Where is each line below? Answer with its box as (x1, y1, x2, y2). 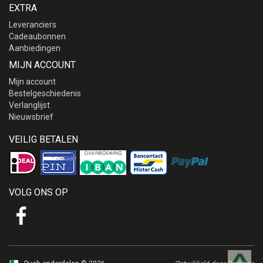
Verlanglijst (9, 100, 50, 110)
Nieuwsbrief (9, 112, 53, 122)
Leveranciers (9, 20, 56, 30)
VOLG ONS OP (9, 187, 68, 198)
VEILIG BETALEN (9, 134, 78, 146)
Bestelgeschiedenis (9, 89, 81, 99)
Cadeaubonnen (9, 32, 66, 42)
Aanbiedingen (9, 43, 60, 53)
